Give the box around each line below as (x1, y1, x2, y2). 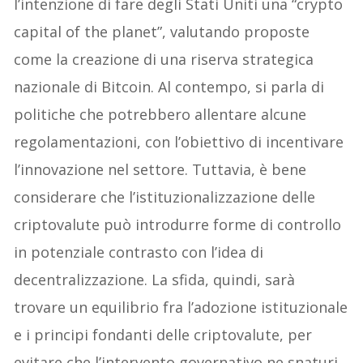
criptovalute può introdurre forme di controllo (14, 215, 342, 235)
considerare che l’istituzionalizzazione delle (14, 187, 316, 207)
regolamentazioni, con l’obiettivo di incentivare (14, 132, 344, 152)
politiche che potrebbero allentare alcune (14, 105, 307, 125)
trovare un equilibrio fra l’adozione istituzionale (14, 297, 348, 318)
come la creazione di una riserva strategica (14, 49, 314, 70)
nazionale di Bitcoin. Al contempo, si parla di (14, 77, 325, 97)
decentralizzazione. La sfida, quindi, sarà (14, 270, 296, 290)
